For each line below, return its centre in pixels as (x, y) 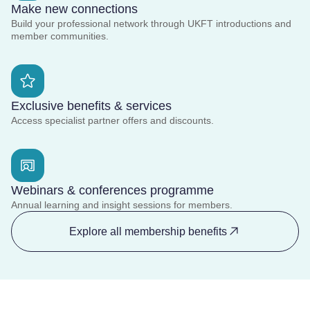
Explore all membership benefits (148, 231)
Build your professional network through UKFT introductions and (151, 24)
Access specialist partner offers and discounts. (112, 121)
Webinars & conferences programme (112, 191)
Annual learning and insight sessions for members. (122, 205)
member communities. (60, 36)
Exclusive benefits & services (91, 106)
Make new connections (74, 9)
